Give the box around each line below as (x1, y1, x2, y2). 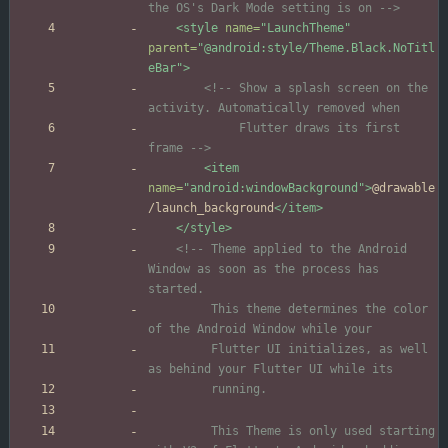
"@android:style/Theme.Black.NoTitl (197, 41, 435, 56)
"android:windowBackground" (183, 181, 365, 196)
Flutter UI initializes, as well (148, 342, 211, 357)
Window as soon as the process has (148, 262, 379, 277)
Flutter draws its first (148, 121, 239, 136)
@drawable (372, 181, 435, 196)
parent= (148, 41, 197, 56)
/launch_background (148, 201, 274, 216)
